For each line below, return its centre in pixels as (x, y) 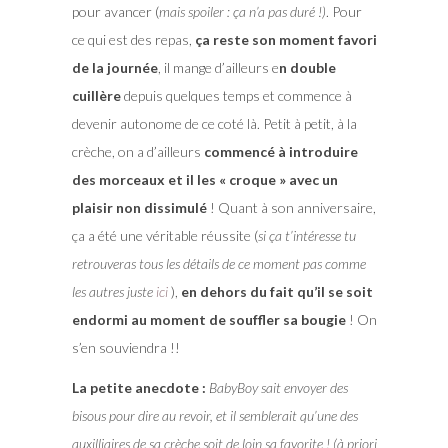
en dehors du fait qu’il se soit (276, 291)
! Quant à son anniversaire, (291, 207)
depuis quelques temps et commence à (236, 95)
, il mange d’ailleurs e (218, 67)
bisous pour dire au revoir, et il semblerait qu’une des (214, 415)
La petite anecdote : (138, 387)
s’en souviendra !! (125, 347)
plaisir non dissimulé (139, 207)
